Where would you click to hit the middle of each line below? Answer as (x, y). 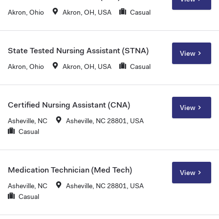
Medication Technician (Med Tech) (70, 170)
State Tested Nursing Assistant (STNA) (78, 50)
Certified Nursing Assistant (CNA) (69, 105)
